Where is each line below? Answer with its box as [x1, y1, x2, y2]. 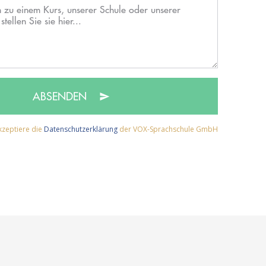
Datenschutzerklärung [44, 123, 118, 134]
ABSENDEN [32, 88, 90, 104]
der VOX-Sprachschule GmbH [118, 123, 218, 134]
